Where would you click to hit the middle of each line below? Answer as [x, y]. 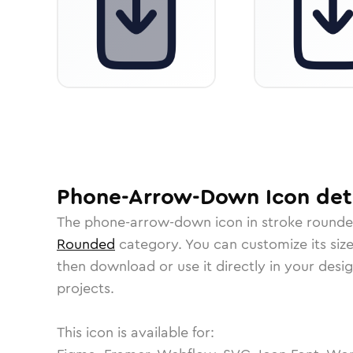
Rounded [86, 244]
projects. [85, 288]
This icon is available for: [136, 333]
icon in [236, 222]
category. [150, 244]
